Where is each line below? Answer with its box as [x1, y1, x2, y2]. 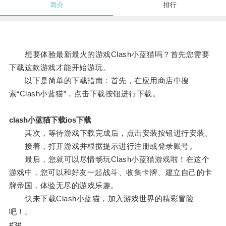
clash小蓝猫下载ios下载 [9, 116, 91, 125]
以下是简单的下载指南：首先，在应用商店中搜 [9, 76, 189, 85]
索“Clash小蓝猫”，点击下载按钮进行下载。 [9, 89, 160, 98]
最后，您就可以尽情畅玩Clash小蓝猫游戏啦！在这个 [9, 155, 210, 164]
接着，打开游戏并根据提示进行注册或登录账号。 [9, 142, 197, 151]
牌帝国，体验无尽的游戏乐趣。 [9, 181, 119, 190]
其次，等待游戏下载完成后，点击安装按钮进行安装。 [9, 129, 213, 138]
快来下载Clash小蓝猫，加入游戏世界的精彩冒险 [9, 194, 194, 203]
